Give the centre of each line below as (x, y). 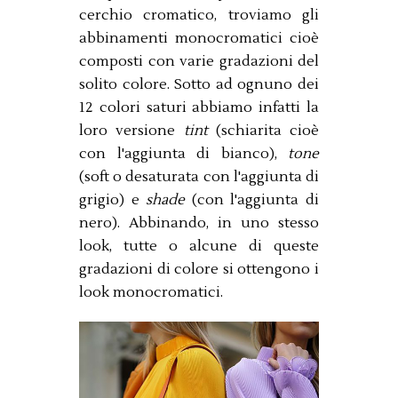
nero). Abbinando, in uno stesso (199, 223)
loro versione (127, 130)
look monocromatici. (151, 292)
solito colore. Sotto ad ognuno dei (199, 84)
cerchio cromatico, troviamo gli (199, 15)
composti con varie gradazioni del (199, 61)
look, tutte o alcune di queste (199, 246)
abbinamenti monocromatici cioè (199, 38)
